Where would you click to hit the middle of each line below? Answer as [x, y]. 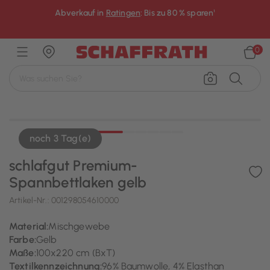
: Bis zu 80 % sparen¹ [178, 13]
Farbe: [23, 240]
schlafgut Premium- [74, 165]
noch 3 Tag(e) [61, 138]
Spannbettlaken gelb [78, 182]
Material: [29, 226]
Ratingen [123, 13]
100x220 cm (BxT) [76, 253]
